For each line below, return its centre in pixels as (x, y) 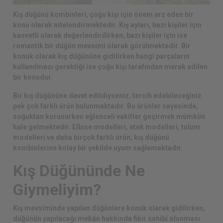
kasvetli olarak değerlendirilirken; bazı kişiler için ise (100, 35)
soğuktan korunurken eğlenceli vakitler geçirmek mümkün (109, 116)
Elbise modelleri (99, 127)
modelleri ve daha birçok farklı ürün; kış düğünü (91, 137)
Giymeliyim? (57, 190)
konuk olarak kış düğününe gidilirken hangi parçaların (101, 56)
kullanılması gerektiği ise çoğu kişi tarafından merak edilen (110, 67)
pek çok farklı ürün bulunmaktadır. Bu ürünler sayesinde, (106, 106)
